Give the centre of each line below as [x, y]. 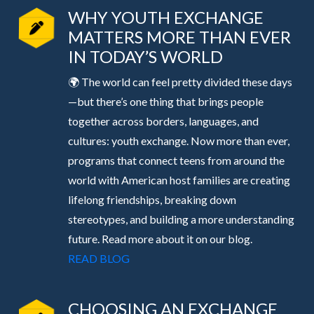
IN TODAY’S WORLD [145, 57]
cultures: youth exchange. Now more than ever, [178, 141]
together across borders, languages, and [163, 121]
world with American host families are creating [179, 180]
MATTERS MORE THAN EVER [179, 37]
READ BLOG [98, 259]
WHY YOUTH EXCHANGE [165, 18]
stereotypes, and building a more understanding [181, 219]
